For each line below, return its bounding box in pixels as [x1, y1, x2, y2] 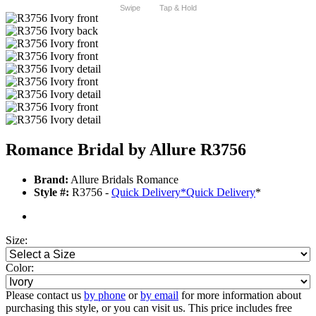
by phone [84, 289, 126, 302]
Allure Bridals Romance [68, 174, 178, 186]
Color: [6, 262, 34, 274]
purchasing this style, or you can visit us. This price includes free [6, 302, 292, 315]
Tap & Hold [159, 4, 197, 13]
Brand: [34, 174, 68, 186]
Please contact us [6, 289, 84, 302]
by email [140, 289, 178, 302]
